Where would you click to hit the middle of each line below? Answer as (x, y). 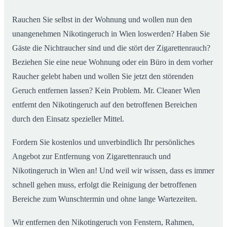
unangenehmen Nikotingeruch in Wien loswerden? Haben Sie (111, 33)
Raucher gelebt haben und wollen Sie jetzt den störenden (103, 76)
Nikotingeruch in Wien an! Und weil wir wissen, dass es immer (113, 170)
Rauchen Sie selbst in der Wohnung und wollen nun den (102, 19)
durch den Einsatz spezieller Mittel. (68, 119)
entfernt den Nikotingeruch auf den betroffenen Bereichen (105, 104)
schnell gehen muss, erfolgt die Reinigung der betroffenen (104, 184)
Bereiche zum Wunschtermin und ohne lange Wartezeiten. (105, 199)
